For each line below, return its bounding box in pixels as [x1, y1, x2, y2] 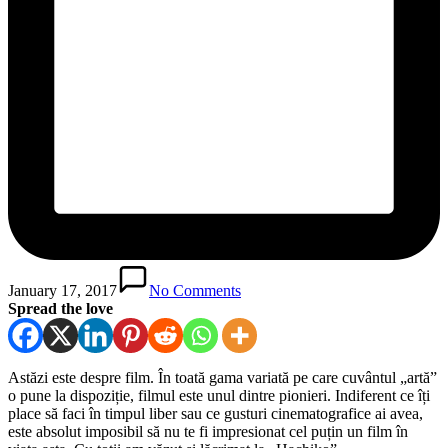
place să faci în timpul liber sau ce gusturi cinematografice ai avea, [8, 404, 423, 422]
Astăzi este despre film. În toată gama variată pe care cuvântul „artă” [8, 368, 437, 386]
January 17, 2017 [8, 281, 117, 299]
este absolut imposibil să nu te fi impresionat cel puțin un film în [8, 422, 408, 440]
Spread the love [8, 299, 113, 317]
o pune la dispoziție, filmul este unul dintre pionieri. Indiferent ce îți [8, 386, 430, 404]
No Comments [149, 281, 241, 299]
